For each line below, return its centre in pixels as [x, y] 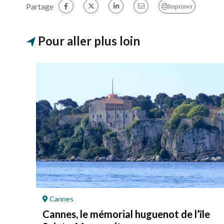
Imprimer [180, 6]
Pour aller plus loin [89, 41]
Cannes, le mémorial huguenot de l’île [126, 214]
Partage [40, 6]
